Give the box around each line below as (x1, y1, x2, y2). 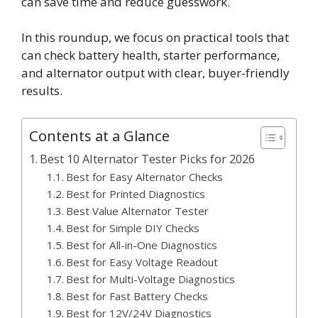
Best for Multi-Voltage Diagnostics (65, 271, 235, 286)
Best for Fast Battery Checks (65, 288, 208, 303)
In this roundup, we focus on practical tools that (21, 29, 289, 45)
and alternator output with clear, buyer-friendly (21, 65, 290, 81)
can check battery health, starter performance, (21, 47, 280, 63)
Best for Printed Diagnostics (65, 186, 205, 201)
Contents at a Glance (29, 125, 170, 146)
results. (21, 82, 62, 99)
